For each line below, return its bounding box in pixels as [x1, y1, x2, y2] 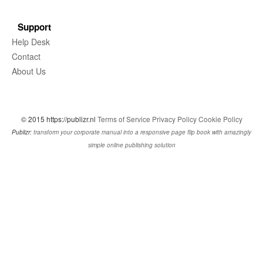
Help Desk [12, 36, 50, 48]
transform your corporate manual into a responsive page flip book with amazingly [33, 128, 251, 137]
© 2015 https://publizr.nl [21, 114, 97, 124]
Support [18, 21, 51, 34]
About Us [12, 65, 46, 77]
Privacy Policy [151, 114, 197, 124]
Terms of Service [97, 114, 150, 124]
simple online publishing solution [87, 141, 176, 150]
